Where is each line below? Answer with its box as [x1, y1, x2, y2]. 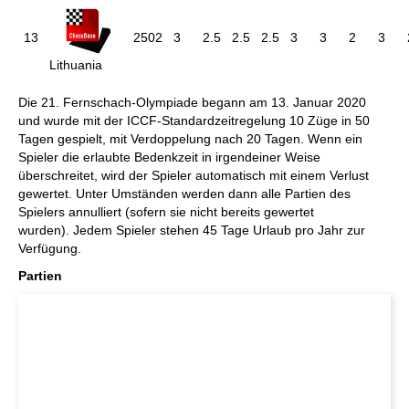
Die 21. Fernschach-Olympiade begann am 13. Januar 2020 [18, 95, 366, 110]
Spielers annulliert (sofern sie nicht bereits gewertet [18, 204, 314, 219]
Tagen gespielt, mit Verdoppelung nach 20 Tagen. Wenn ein [18, 131, 362, 146]
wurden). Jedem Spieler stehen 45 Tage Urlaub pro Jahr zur [18, 223, 365, 237]
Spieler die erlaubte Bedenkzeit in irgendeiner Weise [18, 150, 320, 164]
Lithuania [48, 58, 102, 73]
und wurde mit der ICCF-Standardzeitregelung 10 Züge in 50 [18, 113, 370, 128]
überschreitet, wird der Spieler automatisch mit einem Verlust [18, 168, 369, 183]
